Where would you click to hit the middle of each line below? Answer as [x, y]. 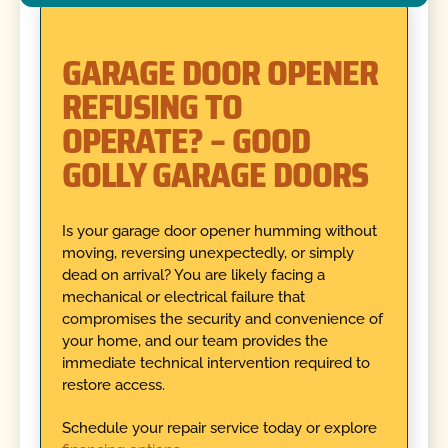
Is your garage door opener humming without [219, 231]
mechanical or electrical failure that [183, 297]
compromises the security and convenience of [222, 319]
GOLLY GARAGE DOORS [215, 174]
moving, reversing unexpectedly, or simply [207, 253]
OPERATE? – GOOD [186, 140]
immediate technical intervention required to [215, 363]
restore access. [113, 385]
